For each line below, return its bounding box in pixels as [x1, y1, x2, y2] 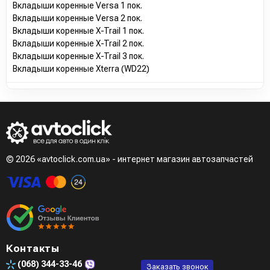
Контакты [6, 242, 59, 254]
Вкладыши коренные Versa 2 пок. [13, 13, 142, 23]
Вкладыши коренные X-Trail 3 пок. [13, 51, 144, 61]
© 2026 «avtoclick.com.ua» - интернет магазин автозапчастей [6, 154, 253, 164]
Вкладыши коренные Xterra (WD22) [13, 63, 149, 74]
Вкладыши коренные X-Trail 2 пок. [13, 38, 144, 48]
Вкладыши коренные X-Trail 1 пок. [13, 25, 144, 36]
